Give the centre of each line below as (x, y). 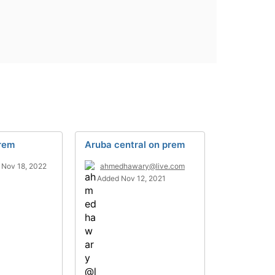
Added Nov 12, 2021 (131, 178)
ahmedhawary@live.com (142, 166)
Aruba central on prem (135, 145)
